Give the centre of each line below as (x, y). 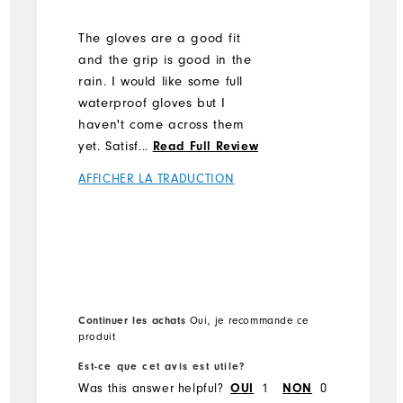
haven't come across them (161, 124)
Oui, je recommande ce (247, 320)
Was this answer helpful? (151, 389)
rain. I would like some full (161, 81)
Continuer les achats (132, 320)
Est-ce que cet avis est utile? (162, 367)
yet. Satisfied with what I (155, 146)
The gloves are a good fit (160, 38)
